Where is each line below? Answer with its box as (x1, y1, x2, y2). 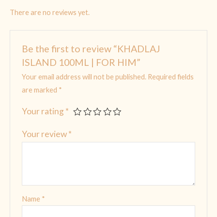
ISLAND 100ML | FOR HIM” (22, 56, 141, 68)
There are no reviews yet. (10, 8, 90, 16)
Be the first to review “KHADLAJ (22, 43, 161, 54)
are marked (22, 86, 59, 94)
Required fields (148, 73, 194, 81)
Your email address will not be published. (22, 73, 147, 81)
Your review (22, 129, 69, 139)
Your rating (22, 106, 66, 117)
